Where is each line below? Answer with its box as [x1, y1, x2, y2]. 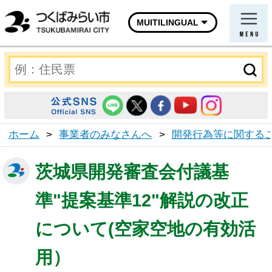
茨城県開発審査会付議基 [35, 161, 229, 182]
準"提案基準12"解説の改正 [35, 190, 249, 211]
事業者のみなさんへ [59, 128, 152, 141]
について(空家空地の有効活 [35, 219, 256, 239]
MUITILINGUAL [136, 18, 199, 28]
